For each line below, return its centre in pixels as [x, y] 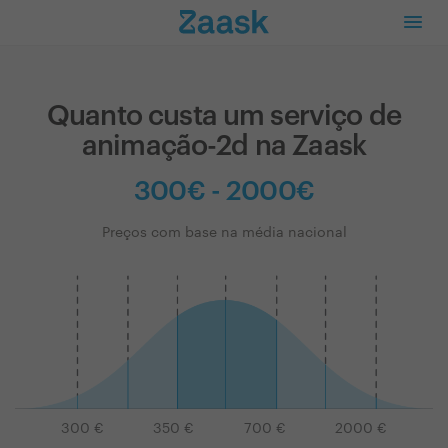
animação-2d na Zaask [224, 146]
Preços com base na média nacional [224, 233]
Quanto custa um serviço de [224, 116]
